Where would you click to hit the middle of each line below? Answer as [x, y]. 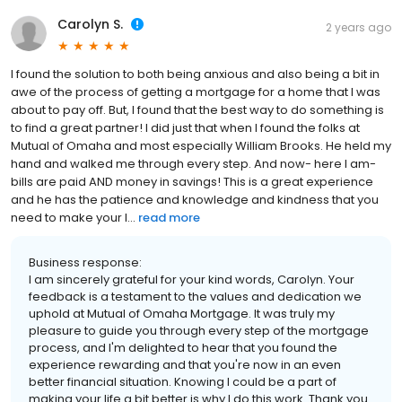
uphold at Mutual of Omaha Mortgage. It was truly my [182, 314]
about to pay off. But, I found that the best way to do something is [197, 110]
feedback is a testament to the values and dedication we [195, 297]
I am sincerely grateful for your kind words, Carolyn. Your [192, 280]
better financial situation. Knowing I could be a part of [183, 382]
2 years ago [358, 28]
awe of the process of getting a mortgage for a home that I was [196, 92]
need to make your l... [73, 218]
